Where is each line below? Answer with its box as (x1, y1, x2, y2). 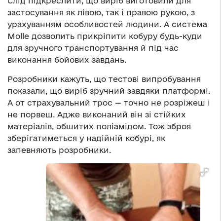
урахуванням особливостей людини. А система (7, 20, 207, 29)
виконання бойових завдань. (7, 55, 126, 65)
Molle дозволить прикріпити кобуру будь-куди (7, 32, 202, 41)
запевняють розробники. (7, 146, 111, 155)
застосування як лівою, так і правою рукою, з (7, 8, 195, 17)
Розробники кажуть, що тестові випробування (7, 74, 201, 84)
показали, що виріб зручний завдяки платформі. (7, 86, 210, 96)
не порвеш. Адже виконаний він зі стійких (7, 110, 186, 119)
